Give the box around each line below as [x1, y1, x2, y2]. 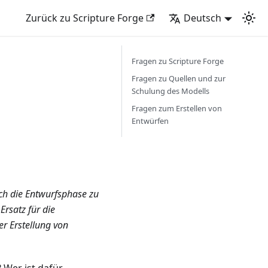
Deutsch [184, 11, 222, 25]
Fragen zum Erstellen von [132, 103, 222, 114]
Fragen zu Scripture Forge [132, 56, 224, 66]
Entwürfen [132, 115, 169, 126]
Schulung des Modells [132, 86, 209, 96]
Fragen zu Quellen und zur [132, 73, 226, 84]
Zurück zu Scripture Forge [26, 11, 144, 25]
